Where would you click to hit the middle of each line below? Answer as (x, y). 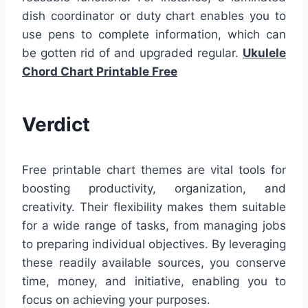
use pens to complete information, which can (154, 35)
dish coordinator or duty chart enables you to (154, 16)
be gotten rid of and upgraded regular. (132, 53)
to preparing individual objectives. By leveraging (154, 244)
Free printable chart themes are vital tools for (154, 170)
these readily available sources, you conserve (154, 263)
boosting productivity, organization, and (154, 189)
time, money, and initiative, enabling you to (154, 282)
